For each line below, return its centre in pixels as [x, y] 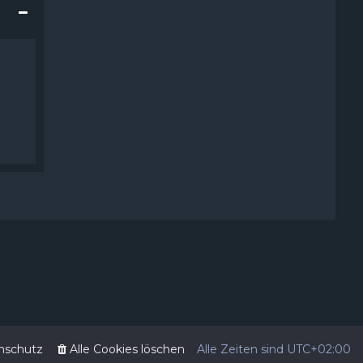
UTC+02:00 [319, 349]
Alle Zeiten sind [242, 349]
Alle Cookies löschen [127, 349]
